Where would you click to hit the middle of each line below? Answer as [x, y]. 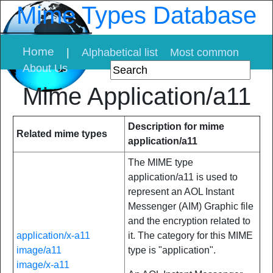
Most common [204, 52]
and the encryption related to [189, 221]
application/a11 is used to [183, 177]
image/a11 [39, 250]
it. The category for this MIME [190, 236]
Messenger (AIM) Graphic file [191, 206]
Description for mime [176, 126]
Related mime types [62, 134]
